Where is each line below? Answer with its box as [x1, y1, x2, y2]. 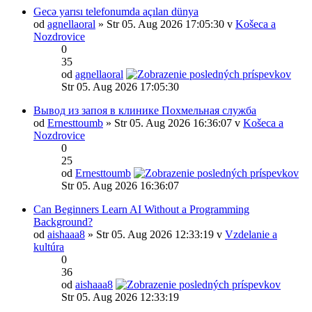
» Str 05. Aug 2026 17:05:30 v [95, 18, 235, 30]
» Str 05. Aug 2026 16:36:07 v [103, 117, 243, 129]
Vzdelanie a [225, 228, 277, 240]
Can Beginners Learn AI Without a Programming [33, 203, 249, 215]
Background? [33, 216, 93, 228]
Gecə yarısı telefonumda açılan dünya [33, 6, 198, 17]
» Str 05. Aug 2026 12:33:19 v [85, 228, 225, 240]
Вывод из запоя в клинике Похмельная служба [33, 104, 256, 116]
